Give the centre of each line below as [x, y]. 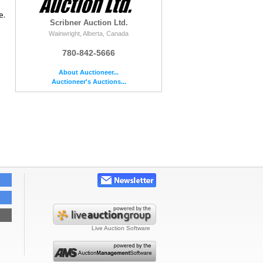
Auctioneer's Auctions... [89, 81]
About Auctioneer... [89, 72]
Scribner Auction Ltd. [89, 22]
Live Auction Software [121, 228]
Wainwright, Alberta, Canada [89, 33]
